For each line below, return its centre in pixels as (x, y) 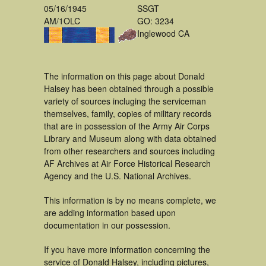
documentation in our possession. (107, 225)
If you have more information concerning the (127, 249)
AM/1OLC (62, 21)
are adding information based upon (110, 213)
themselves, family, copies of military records (128, 113)
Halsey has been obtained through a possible (129, 88)
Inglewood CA (163, 33)
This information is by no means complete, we (130, 200)
